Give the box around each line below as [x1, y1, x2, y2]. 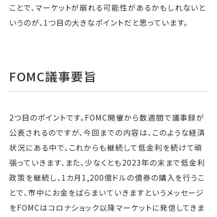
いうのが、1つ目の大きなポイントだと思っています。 [9, 17, 188, 28]
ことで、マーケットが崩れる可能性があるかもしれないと [9, 2, 206, 13]
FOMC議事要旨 [9, 67, 97, 85]
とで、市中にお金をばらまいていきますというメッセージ [9, 187, 204, 198]
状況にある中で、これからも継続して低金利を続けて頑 [9, 142, 203, 153]
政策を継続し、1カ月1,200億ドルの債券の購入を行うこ [9, 172, 205, 183]
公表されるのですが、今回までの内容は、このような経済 [9, 127, 206, 138]
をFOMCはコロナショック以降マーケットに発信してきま [9, 202, 205, 213]
